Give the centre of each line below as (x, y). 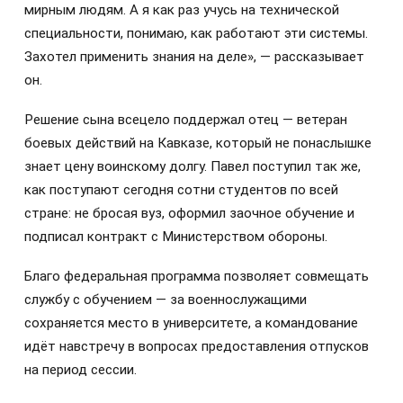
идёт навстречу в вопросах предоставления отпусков (197, 347)
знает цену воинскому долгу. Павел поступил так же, (193, 167)
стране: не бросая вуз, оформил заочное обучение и (189, 214)
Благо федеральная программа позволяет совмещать (197, 277)
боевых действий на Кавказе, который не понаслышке (198, 143)
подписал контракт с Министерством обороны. (176, 237)
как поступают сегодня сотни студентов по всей (181, 190)
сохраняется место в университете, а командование (191, 323)
